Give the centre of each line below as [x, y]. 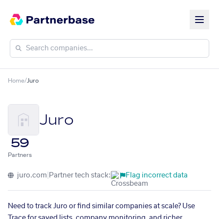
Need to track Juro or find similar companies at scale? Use [101, 206]
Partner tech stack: [80, 175]
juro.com [31, 175]
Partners [20, 155]
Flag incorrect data [157, 175]
